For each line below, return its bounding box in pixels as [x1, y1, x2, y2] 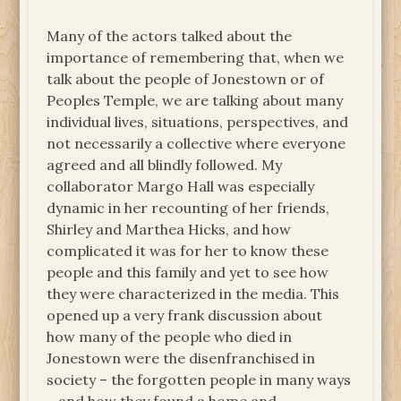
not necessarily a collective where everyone [47, 134, 346, 153]
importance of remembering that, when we [47, 48, 345, 67]
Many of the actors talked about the [47, 27, 293, 46]
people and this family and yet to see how [47, 263, 329, 282]
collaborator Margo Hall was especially [47, 177, 315, 196]
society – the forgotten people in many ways [47, 371, 352, 389]
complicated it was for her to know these [47, 242, 329, 260]
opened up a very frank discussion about [47, 306, 323, 325]
